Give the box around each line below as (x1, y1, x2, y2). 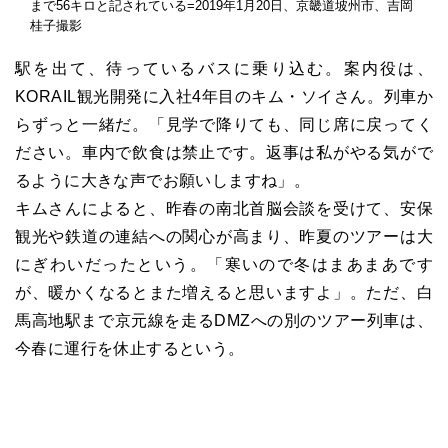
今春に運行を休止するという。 (15, 340, 245, 358)
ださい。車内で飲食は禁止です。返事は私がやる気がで (15, 144, 433, 162)
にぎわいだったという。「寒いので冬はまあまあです (15, 256, 433, 274)
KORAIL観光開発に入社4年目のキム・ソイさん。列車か (15, 88, 433, 106)
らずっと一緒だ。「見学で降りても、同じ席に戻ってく (15, 116, 433, 134)
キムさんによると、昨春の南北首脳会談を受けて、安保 (15, 200, 433, 218)
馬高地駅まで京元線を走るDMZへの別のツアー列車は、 (15, 312, 433, 330)
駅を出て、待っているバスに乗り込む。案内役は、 (15, 60, 433, 78)
